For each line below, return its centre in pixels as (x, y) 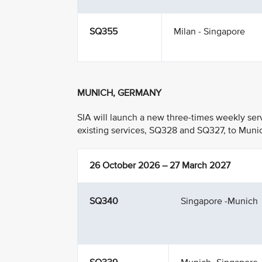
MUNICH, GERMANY (120, 93)
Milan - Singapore (209, 32)
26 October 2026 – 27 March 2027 (160, 166)
